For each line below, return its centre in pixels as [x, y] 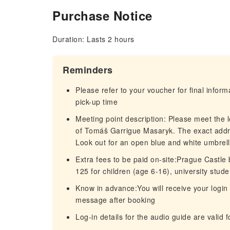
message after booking [116, 200]
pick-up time [97, 102]
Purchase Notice [102, 15]
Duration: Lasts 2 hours [93, 39]
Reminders [88, 70]
